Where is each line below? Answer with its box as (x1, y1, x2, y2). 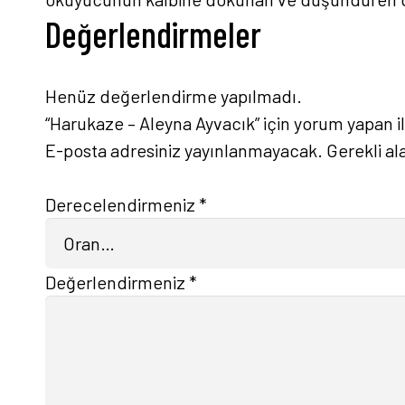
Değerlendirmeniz (45, 271, 189, 293)
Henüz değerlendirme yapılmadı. (45, 85, 302, 107)
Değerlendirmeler (45, 13, 261, 55)
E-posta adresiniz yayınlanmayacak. (45, 139, 323, 161)
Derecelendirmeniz (45, 193, 199, 215)
